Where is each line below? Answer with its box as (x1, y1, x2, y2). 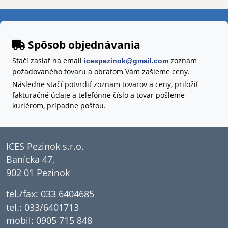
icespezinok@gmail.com (84, 56, 168, 65)
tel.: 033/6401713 (6, 201, 79, 213)
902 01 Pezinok (6, 166, 70, 179)
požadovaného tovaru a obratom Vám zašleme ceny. (12, 66, 190, 76)
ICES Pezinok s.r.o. (6, 139, 84, 152)
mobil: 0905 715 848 (6, 214, 92, 226)
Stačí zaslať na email (12, 55, 84, 65)
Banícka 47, (6, 153, 54, 165)
